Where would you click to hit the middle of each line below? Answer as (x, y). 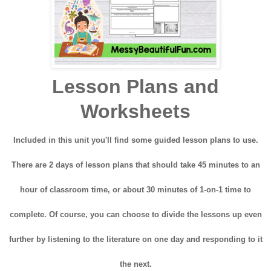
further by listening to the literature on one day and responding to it (135, 240)
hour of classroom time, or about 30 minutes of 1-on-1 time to (135, 190)
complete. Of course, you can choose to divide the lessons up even (135, 215)
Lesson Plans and (135, 87)
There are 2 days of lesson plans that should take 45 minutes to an (135, 165)
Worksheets (135, 112)
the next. (135, 264)
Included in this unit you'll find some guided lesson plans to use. (135, 140)
